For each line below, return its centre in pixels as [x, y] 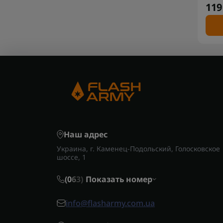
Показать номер [119, 179]
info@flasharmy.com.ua [110, 203]
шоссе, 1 [71, 157]
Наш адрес [86, 135]
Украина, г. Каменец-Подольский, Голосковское [138, 149]
